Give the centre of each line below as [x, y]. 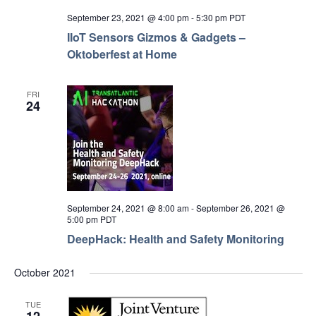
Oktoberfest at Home [122, 54]
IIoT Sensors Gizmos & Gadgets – [156, 37]
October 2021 [44, 272]
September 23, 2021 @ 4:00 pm [128, 17]
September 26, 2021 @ [240, 208]
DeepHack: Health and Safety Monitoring [175, 239]
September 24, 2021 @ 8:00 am [128, 208]
